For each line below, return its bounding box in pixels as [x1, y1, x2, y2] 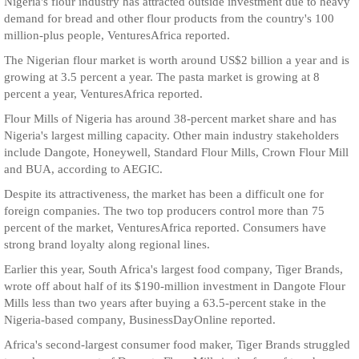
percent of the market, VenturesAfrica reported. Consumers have [4, 221, 326, 234]
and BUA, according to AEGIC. [4, 163, 163, 175]
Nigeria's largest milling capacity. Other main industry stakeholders [4, 129, 339, 142]
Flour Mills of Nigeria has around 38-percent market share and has [4, 112, 337, 125]
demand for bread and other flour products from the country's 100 [4, 12, 334, 25]
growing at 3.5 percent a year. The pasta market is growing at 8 [4, 71, 320, 83]
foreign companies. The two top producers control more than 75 [4, 204, 325, 217]
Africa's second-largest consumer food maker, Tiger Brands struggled [4, 338, 350, 351]
